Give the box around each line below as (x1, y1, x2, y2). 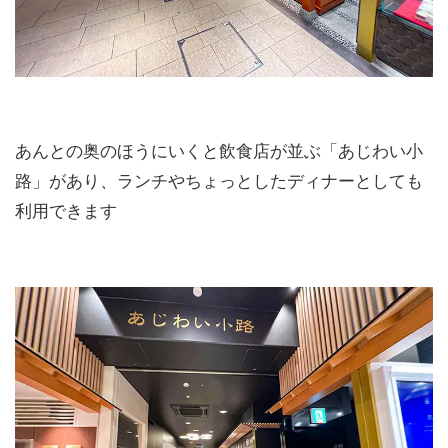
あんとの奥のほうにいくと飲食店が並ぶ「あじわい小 (15, 142, 423, 162)
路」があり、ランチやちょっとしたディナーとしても (15, 172, 423, 192)
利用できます (15, 202, 117, 222)
